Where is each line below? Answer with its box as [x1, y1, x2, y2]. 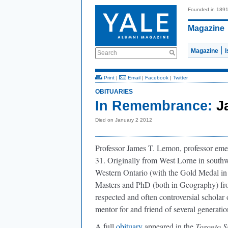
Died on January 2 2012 [95, 117, 152, 123]
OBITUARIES [95, 88, 133, 95]
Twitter [173, 75, 188, 80]
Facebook [145, 75, 168, 80]
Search [97, 49, 117, 56]
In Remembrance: [95, 98, 212, 113]
